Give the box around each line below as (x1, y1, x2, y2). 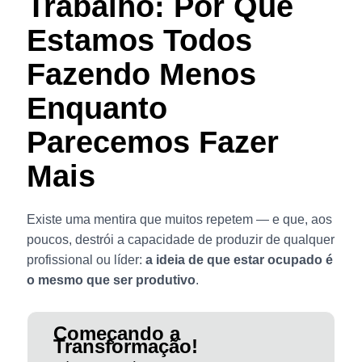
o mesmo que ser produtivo (26, 273, 196, 288)
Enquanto (26, 91, 167, 126)
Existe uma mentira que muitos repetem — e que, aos (26, 213, 332, 227)
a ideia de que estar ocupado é (145, 253, 333, 267)
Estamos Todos (26, 23, 252, 58)
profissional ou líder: (26, 253, 145, 267)
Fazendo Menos (26, 57, 256, 92)
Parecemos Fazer (26, 125, 279, 160)
